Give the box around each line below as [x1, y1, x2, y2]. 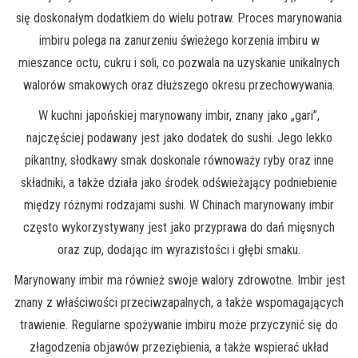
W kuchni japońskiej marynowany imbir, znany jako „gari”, [38, 108, 320, 124]
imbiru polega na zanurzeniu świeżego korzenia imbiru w [38, 33, 320, 49]
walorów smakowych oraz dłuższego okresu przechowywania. [23, 78, 335, 93]
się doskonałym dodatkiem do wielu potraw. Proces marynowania [16, 10, 342, 26]
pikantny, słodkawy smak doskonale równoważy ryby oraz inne [24, 153, 334, 169]
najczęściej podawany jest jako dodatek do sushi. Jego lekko [26, 130, 332, 146]
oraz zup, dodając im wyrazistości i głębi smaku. [58, 242, 300, 258]
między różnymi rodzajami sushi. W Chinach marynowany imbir [24, 197, 334, 213]
